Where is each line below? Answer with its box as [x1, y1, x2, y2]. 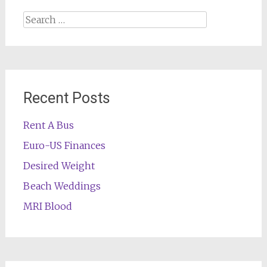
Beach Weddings [23, 180, 101, 192]
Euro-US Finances [23, 139, 105, 151]
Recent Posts [23, 89, 110, 107]
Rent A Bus [23, 119, 74, 131]
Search [22, 12, 53, 24]
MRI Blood [23, 200, 72, 212]
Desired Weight [23, 160, 95, 172]
